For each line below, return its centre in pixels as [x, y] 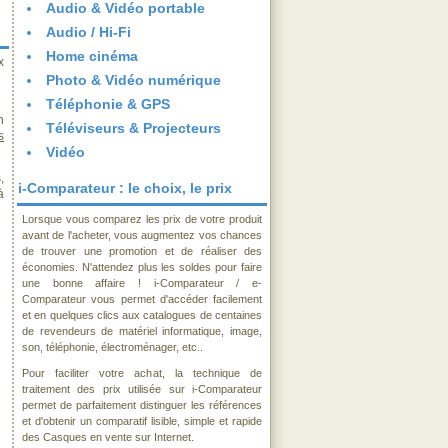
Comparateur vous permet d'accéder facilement [142, 299]
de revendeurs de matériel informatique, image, [142, 331]
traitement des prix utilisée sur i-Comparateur [142, 389]
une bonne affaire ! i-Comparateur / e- [142, 283]
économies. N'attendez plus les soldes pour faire [142, 267]
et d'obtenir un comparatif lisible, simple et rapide [142, 421]
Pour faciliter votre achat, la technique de [142, 373]
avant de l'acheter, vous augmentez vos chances [142, 235]
